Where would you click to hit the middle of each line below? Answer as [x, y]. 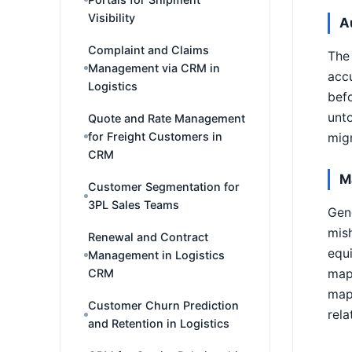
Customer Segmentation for [164, 187]
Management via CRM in [154, 68]
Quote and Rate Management [167, 118]
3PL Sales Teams [134, 205]
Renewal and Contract [148, 237]
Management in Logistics [156, 255]
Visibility [112, 18]
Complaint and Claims [148, 50]
